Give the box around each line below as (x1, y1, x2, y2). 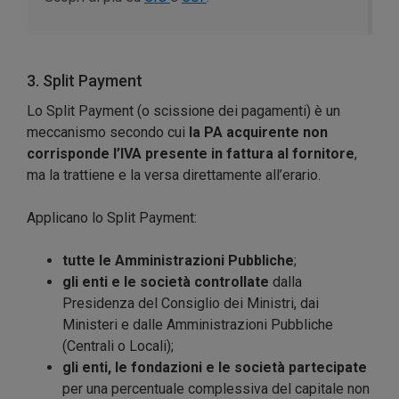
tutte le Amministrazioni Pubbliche (62, 251, 294, 269)
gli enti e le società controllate (62, 273, 269, 290)
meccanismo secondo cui (27, 123, 189, 141)
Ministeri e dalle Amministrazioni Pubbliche (62, 315, 333, 333)
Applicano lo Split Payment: (27, 208, 197, 226)
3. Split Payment (27, 70, 142, 90)
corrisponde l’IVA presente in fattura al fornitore (27, 144, 354, 162)
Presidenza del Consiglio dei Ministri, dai (62, 294, 319, 312)
